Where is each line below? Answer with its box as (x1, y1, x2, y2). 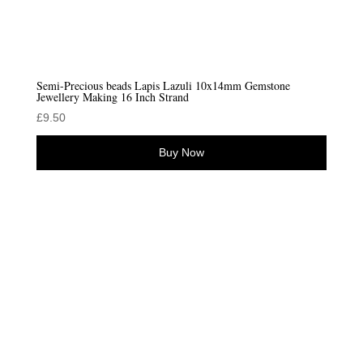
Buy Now (158, 146, 204, 160)
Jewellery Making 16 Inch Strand (36, 89, 189, 105)
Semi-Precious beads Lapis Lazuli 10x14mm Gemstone (36, 78, 290, 94)
